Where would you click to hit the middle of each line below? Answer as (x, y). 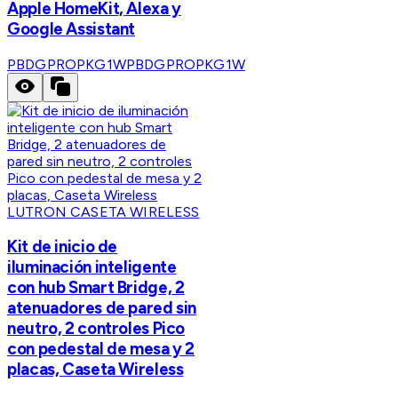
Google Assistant (72, 28)
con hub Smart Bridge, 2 (96, 288)
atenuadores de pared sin (102, 308)
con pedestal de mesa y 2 (101, 349)
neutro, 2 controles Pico (96, 329)
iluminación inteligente (92, 267)
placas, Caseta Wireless (96, 370)
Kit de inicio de (63, 247)
